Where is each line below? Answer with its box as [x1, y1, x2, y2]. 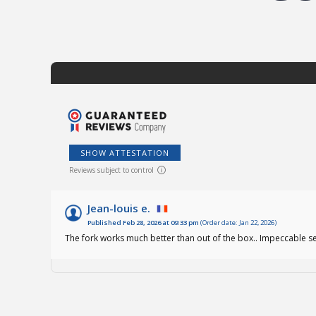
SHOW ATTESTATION [80, 147, 169, 159]
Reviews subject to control [69, 165, 154, 175]
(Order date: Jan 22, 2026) [199, 218, 276, 228]
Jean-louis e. [87, 201, 150, 216]
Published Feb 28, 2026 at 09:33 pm [87, 218, 199, 228]
